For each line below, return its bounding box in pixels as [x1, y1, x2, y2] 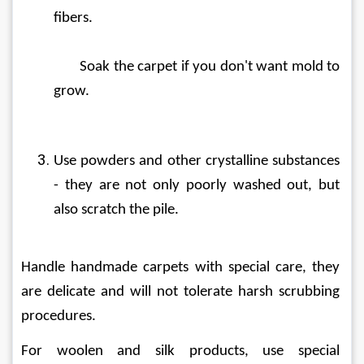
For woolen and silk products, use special [21, 343, 343, 359]
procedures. [21, 308, 96, 324]
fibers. [54, 10, 93, 26]
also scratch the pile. [54, 201, 179, 218]
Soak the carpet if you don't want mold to [54, 58, 80, 75]
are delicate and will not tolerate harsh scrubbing [21, 284, 343, 300]
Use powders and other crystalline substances [54, 153, 343, 169]
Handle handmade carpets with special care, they [21, 259, 343, 275]
